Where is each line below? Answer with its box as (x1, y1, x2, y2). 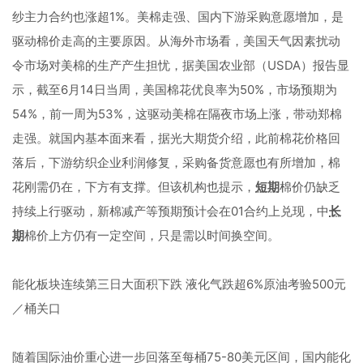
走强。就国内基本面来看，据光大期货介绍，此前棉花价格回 (12, 130, 340, 146)
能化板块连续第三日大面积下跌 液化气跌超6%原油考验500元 (12, 276, 346, 292)
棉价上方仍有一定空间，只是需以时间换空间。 (24, 228, 280, 243)
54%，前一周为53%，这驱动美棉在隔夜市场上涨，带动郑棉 (12, 106, 342, 122)
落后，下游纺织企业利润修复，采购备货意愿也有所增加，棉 (12, 155, 340, 170)
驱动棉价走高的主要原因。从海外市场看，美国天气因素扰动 (12, 33, 340, 49)
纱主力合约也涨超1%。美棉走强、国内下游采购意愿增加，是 (12, 9, 344, 24)
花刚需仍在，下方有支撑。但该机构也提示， (12, 179, 255, 194)
